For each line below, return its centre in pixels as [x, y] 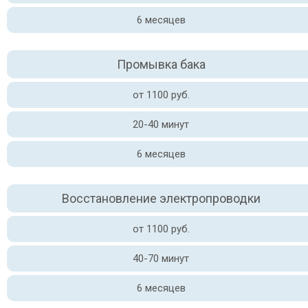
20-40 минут [161, 124]
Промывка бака [161, 64]
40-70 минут [161, 258]
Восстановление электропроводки [161, 198]
